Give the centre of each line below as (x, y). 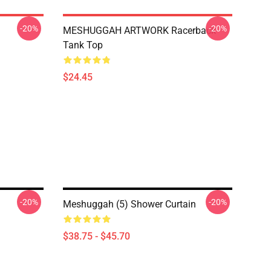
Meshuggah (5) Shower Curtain (129, 204)
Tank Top (83, 45)
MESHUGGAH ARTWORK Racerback (139, 31)
